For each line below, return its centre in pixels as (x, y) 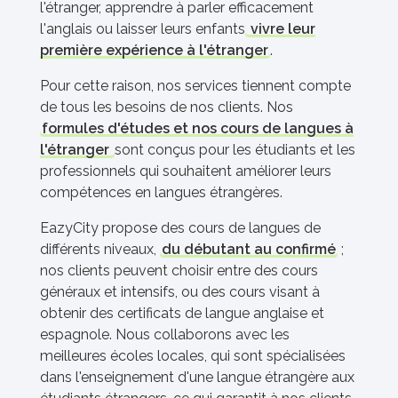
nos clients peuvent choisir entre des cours (179, 271)
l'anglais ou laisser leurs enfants (143, 29)
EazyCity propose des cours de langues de (180, 228)
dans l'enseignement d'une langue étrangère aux (197, 378)
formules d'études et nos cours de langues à (198, 129)
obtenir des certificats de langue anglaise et (182, 314)
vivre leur (281, 29)
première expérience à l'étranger (154, 51)
